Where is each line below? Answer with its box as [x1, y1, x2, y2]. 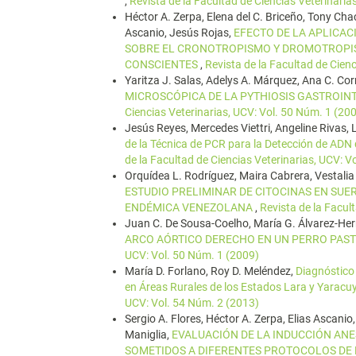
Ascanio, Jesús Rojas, [125, 26, 234, 39]
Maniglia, [125, 328, 172, 341]
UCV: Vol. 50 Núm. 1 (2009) [125, 249, 259, 261]
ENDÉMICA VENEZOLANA [125, 201, 255, 214]
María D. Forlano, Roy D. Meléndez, [125, 265, 296, 277]
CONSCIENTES [125, 58, 200, 71]
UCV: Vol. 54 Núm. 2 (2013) [125, 296, 259, 309]
